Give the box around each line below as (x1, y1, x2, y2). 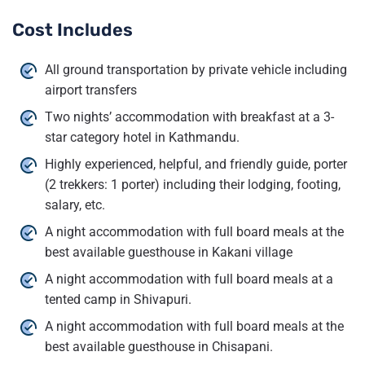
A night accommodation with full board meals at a (45, 270, 333, 287)
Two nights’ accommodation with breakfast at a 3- (45, 108, 334, 125)
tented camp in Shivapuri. (45, 291, 191, 307)
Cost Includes (12, 19, 133, 40)
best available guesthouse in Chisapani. (45, 338, 273, 354)
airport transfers (45, 81, 137, 98)
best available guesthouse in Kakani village (45, 244, 292, 260)
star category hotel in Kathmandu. (45, 129, 240, 145)
